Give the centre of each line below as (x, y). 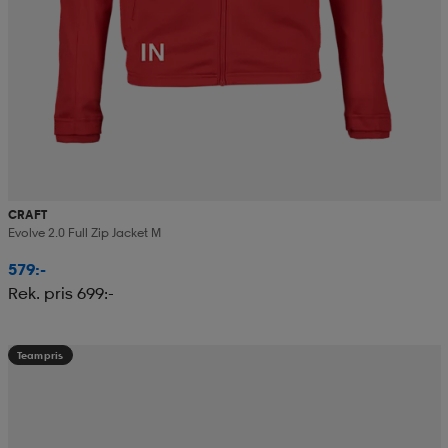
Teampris (40, 355)
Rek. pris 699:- (60, 293)
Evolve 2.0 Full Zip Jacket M (84, 233)
